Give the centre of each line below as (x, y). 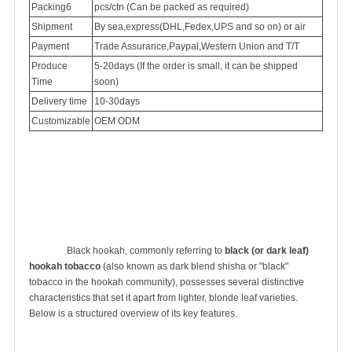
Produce (49, 66)
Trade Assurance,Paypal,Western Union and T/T (197, 46)
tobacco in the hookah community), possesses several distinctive (167, 282)
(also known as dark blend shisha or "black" (194, 266)
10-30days (117, 101)
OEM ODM (117, 121)
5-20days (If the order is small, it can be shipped (196, 66)
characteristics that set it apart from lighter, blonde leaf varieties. (163, 297)
